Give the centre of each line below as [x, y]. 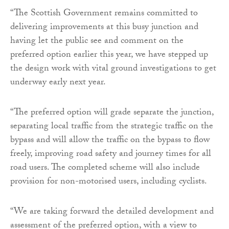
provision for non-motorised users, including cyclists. [109, 182]
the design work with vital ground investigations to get [113, 69]
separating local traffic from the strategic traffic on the [112, 127]
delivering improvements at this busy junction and [104, 28]
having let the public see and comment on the [97, 42]
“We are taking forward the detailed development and [112, 212]
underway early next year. [58, 83]
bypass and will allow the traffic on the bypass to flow [110, 141]
